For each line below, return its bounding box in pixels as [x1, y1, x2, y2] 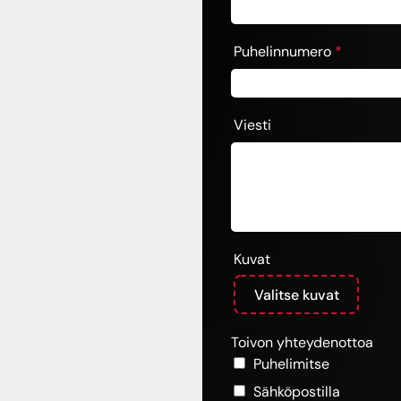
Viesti [233, 115, 271, 135]
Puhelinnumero [233, 42, 335, 62]
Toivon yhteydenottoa [230, 332, 373, 352]
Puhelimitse [252, 354, 329, 374]
